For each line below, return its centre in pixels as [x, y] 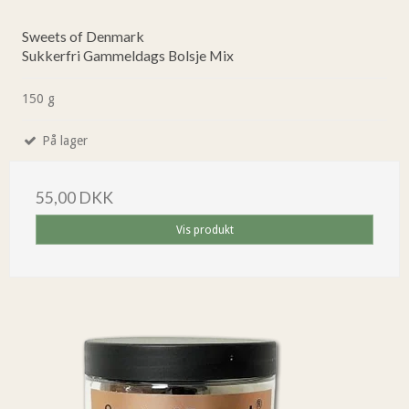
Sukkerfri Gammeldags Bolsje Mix [128, 56]
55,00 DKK [74, 198]
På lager [63, 141]
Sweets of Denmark [83, 37]
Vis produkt [204, 230]
